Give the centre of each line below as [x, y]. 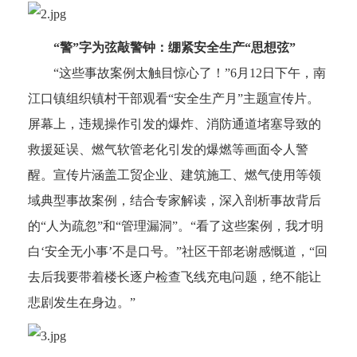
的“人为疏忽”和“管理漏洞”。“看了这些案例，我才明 [176, 226]
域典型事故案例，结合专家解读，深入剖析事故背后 [175, 201]
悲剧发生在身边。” [82, 303]
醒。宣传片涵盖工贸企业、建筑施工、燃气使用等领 [175, 175]
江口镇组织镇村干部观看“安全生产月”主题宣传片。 [174, 99]
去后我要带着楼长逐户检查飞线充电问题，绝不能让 [175, 277]
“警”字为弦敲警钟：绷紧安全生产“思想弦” [168, 48]
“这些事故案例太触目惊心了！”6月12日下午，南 [177, 73]
